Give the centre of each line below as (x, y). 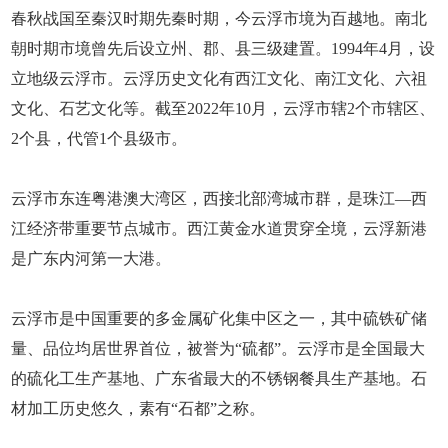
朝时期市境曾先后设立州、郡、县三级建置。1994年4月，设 (223, 49)
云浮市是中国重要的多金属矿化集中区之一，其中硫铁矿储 (219, 319)
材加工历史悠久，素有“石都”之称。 (138, 409)
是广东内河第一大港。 (91, 259)
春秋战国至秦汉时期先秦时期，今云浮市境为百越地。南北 (219, 19)
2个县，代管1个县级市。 (99, 139)
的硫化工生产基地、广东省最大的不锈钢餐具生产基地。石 (219, 379)
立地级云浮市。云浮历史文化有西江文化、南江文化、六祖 (219, 79)
